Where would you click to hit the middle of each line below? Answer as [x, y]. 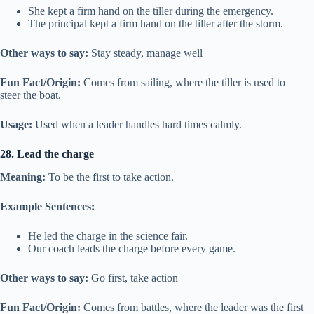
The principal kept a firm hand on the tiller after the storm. [156, 24]
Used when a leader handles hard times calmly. [137, 125]
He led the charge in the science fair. [108, 236]
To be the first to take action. [110, 177]
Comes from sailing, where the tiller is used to [183, 83]
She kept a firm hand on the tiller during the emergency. [151, 11]
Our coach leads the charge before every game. [132, 249]
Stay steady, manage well [145, 53]
